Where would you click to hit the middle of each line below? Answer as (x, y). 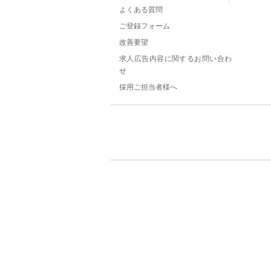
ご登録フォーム (145, 26)
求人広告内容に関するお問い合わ (175, 58)
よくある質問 (141, 9)
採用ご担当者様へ (148, 87)
